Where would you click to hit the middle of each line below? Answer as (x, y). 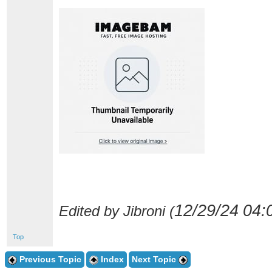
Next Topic (155, 259)
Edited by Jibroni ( (117, 211)
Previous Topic (49, 259)
